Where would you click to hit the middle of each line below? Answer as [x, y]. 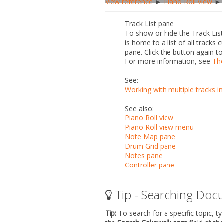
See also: [139, 108]
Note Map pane [150, 136]
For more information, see [168, 61]
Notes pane [144, 155]
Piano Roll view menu [159, 127]
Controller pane [150, 165]
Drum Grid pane [150, 146]
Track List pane [149, 23]
